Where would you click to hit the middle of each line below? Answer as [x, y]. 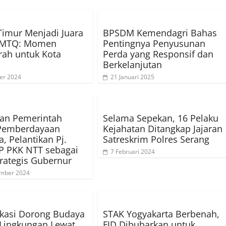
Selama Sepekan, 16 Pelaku [161, 118]
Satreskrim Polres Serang [156, 139]
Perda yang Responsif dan [158, 54]
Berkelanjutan [132, 65]
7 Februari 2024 [133, 152]
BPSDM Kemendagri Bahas [160, 33]
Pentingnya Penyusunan [154, 44]
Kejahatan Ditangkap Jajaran [163, 129]
